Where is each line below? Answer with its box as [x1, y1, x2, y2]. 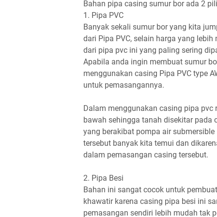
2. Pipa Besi [83, 173, 124, 183]
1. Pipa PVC [83, 11, 124, 20]
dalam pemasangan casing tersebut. [83, 150, 208, 159]
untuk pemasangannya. [83, 80, 164, 90]
